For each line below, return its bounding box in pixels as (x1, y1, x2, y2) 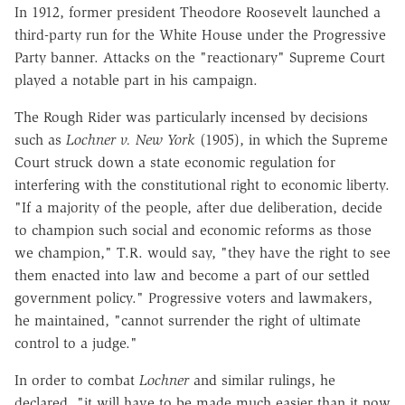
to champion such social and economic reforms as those (14, 221, 372, 240)
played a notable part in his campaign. (14, 71, 258, 89)
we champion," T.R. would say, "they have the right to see (14, 244, 391, 262)
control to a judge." (14, 334, 137, 353)
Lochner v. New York (66, 131, 195, 149)
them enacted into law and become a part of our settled (14, 267, 370, 285)
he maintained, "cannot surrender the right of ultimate (14, 312, 361, 330)
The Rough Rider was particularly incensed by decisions (14, 108, 368, 127)
